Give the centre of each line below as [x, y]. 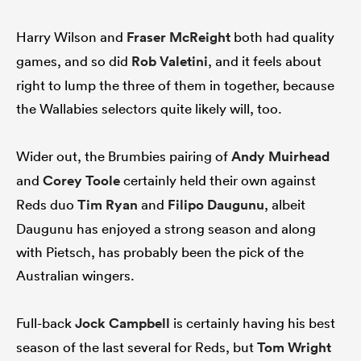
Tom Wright [294, 348]
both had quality [282, 37]
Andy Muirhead [280, 157]
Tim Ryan [108, 205]
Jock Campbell [122, 324]
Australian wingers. [75, 276]
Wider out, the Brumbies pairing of [124, 156]
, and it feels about [265, 61]
